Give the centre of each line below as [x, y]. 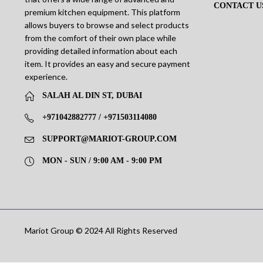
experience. [46, 77]
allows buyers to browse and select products [107, 25]
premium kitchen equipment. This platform [102, 12]
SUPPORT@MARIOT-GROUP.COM [109, 139]
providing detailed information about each [101, 51]
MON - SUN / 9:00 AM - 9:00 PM [102, 160]
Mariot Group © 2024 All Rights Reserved [101, 230]
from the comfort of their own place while [100, 38]
